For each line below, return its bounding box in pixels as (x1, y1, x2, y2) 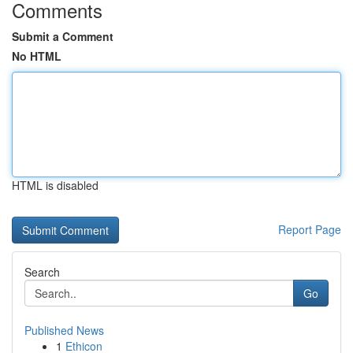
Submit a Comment (12, 28, 113, 44)
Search (24, 264, 60, 280)
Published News (24, 322, 104, 338)
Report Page (278, 221, 341, 237)
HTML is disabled (12, 177, 98, 193)
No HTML (12, 48, 61, 64)
